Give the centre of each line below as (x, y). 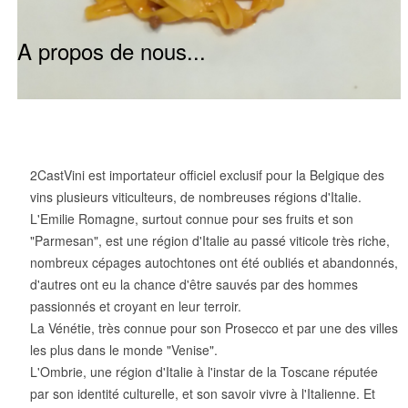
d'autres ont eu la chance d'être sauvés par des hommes (194, 284)
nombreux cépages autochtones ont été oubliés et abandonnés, (214, 262)
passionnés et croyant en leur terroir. (138, 306)
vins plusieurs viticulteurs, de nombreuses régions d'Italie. (198, 196)
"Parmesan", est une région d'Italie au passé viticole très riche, (210, 240)
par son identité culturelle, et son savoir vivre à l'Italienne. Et (203, 393)
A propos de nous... (112, 50)
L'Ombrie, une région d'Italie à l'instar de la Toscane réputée (204, 371)
